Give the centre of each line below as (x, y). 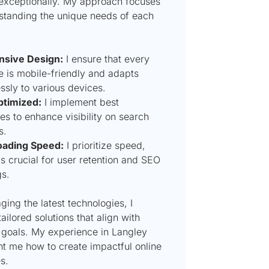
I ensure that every (106, 59)
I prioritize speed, (104, 145)
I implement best (80, 102)
